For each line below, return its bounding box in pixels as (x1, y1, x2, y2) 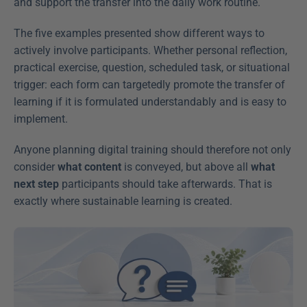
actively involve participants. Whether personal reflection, (14, 44, 287, 57)
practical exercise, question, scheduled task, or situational (14, 61, 290, 74)
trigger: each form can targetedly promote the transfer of (14, 78, 285, 91)
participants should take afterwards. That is (59, 177, 272, 191)
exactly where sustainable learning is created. (14, 195, 232, 208)
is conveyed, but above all (121, 160, 251, 173)
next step (14, 177, 59, 191)
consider (14, 160, 58, 173)
